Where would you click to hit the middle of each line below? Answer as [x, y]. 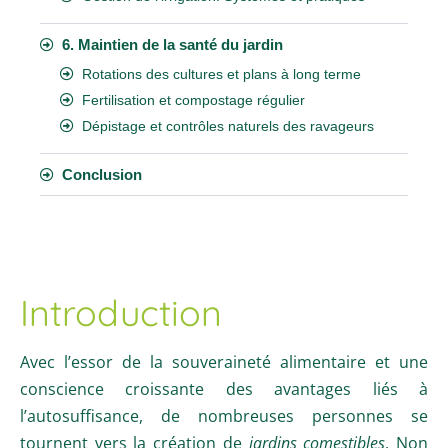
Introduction [121, 312]
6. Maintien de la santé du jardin [172, 44]
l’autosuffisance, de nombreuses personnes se [224, 415]
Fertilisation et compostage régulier [193, 99]
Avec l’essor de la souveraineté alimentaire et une [224, 361]
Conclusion [102, 174]
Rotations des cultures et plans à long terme [221, 73]
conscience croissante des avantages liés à [224, 388]
